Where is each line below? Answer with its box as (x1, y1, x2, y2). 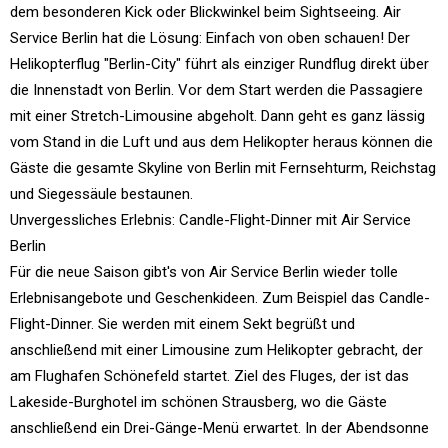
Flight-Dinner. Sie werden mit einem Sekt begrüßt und (10, 314, 355, 333)
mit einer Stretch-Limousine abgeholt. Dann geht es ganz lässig (10, 106, 425, 125)
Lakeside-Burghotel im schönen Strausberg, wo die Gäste (10, 392, 387, 411)
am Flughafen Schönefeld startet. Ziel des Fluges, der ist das (10, 366, 409, 385)
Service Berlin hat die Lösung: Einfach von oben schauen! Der (10, 28, 410, 47)
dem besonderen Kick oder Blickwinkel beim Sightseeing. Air (10, 2, 401, 21)
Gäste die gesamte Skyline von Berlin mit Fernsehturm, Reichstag (10, 158, 436, 177)
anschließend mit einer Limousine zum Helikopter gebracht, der (10, 340, 423, 359)
